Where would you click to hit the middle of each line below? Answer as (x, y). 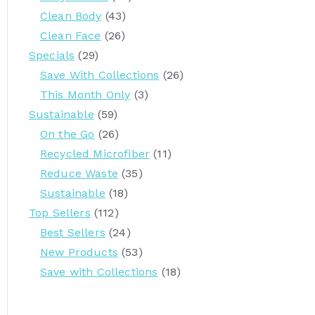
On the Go (67, 134)
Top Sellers (60, 213)
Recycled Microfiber (95, 154)
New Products (79, 252)
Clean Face (71, 36)
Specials (52, 55)
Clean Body (71, 16)
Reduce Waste (79, 173)
